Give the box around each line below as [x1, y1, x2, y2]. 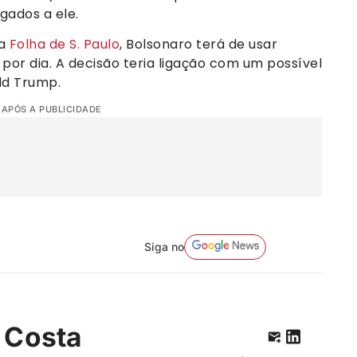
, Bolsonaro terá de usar [120, 34, 277, 53]
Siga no [143, 239, 184, 253]
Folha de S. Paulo [9, 34, 120, 53]
